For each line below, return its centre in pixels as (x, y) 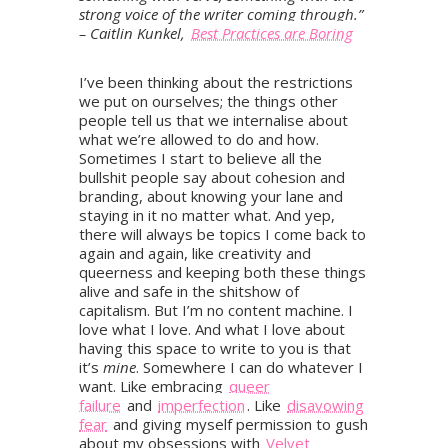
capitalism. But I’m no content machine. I (216, 310)
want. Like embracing (153, 386)
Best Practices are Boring (272, 33)
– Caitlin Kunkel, (134, 33)
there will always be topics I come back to (222, 234)
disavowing (325, 405)
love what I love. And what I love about (212, 329)
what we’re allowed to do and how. (199, 139)
